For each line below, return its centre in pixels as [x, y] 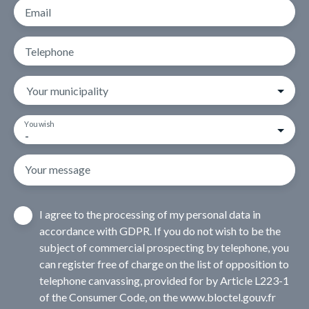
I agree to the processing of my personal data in [150, 214]
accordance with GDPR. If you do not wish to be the [160, 230]
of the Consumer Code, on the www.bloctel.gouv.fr [158, 297]
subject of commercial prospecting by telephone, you [164, 247]
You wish [39, 124]
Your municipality [67, 90]
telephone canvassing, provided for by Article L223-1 [164, 280]
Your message [58, 169]
